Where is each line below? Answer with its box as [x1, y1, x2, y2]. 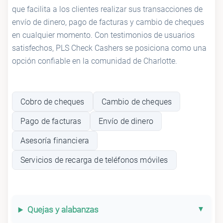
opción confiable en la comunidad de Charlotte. [12, 56, 177, 66]
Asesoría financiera [20, 135, 90, 145]
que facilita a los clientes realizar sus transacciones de [12, 4, 203, 14]
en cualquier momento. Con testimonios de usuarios [12, 30, 195, 40]
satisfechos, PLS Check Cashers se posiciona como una [12, 43, 207, 53]
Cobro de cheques [20, 97, 85, 107]
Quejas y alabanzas [27, 205, 99, 215]
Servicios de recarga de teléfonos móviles [20, 155, 168, 165]
